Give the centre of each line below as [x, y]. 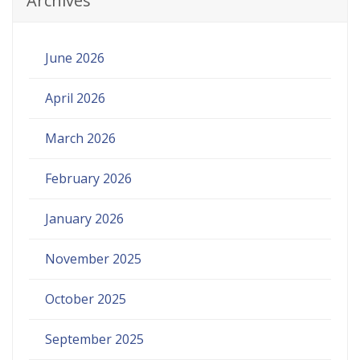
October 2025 [86, 299]
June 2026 [75, 57]
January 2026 [84, 218]
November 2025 [93, 258]
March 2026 [80, 138]
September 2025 [94, 339]
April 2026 [75, 98]
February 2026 [88, 178]
